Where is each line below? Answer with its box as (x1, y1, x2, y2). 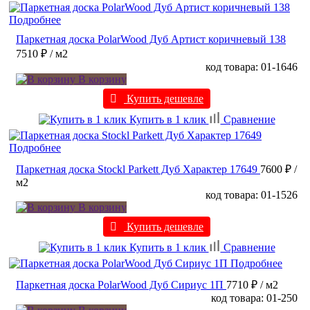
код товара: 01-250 (211, 292, 298, 304)
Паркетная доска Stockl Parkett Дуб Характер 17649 (16, 163, 257, 176)
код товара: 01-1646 (206, 61, 298, 73)
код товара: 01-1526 (206, 189, 298, 201)
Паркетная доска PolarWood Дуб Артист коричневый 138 (16, 33, 286, 46)
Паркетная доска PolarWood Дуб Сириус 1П (16, 279, 224, 291)
